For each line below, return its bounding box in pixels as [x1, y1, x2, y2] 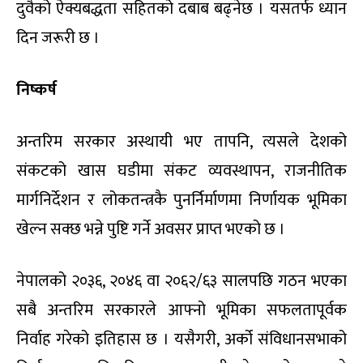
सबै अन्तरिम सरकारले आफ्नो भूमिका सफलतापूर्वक [16, 297, 347, 325]
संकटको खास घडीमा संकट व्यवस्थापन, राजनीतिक [16, 157, 347, 186]
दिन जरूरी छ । [16, 24, 100, 53]
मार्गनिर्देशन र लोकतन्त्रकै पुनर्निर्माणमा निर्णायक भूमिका [16, 186, 347, 215]
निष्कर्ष [16, 76, 57, 105]
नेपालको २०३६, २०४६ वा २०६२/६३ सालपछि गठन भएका [16, 267, 347, 296]
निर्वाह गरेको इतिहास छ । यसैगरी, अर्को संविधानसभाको [16, 326, 347, 354]
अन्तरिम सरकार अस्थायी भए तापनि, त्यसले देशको [16, 128, 347, 156]
